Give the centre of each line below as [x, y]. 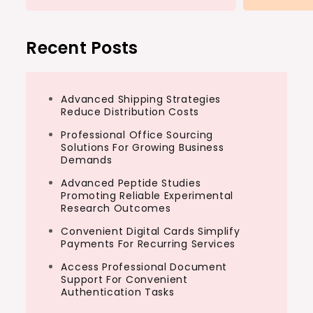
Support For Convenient [124, 279]
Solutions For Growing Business [143, 147]
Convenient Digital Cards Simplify [151, 231]
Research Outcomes [116, 208]
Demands [87, 160]
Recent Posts [82, 48]
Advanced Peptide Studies [131, 183]
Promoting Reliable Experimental [147, 196]
